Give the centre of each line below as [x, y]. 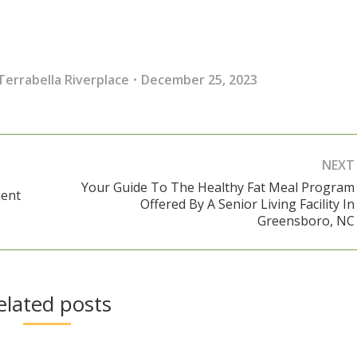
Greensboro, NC [306, 220]
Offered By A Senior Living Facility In [247, 204]
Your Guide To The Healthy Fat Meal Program [218, 187]
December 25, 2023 [200, 79]
